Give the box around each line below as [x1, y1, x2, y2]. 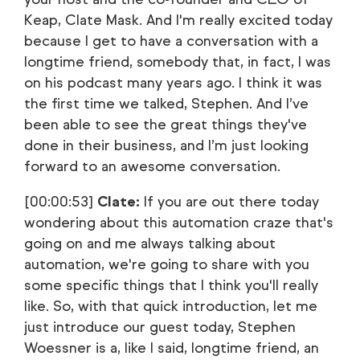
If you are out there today [140, 193, 319, 211]
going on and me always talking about [24, 235, 276, 252]
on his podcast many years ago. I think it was [24, 74, 322, 92]
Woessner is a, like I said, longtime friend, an [24, 339, 319, 357]
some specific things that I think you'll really [24, 276, 318, 294]
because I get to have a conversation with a [24, 32, 318, 50]
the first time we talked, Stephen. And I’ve [24, 95, 309, 112]
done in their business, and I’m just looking [24, 137, 309, 154]
